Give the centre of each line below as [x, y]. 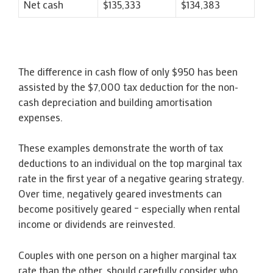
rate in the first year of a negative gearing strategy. [131, 178]
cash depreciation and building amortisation [115, 101]
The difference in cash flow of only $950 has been [128, 71]
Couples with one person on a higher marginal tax [127, 254]
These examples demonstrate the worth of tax [121, 147]
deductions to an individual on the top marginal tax [130, 163]
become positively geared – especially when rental [129, 208]
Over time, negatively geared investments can [120, 193]
